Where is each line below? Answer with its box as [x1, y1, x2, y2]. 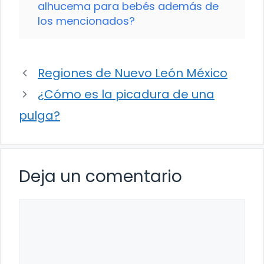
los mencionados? [38, 14, 135, 29]
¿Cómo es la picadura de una [38, 86, 214, 103]
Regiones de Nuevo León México [38, 65, 227, 82]
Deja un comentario [19, 165, 182, 189]
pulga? [19, 107, 60, 124]
